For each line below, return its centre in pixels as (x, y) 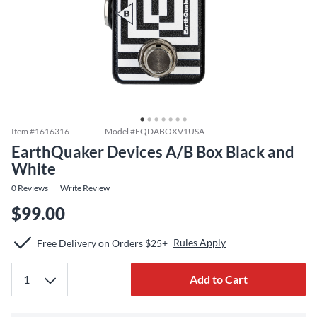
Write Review (85, 188)
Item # (23, 131)
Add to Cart (218, 279)
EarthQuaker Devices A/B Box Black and (153, 152)
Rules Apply (200, 242)
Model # (120, 131)
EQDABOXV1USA (170, 131)
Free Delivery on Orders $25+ (102, 243)
